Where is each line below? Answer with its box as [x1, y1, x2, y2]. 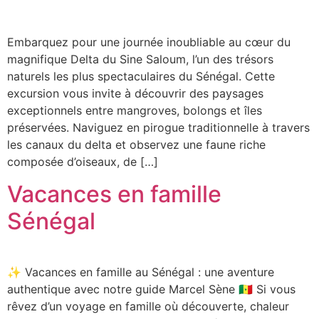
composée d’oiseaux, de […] [7, 155, 158, 169]
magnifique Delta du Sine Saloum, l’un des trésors [7, 52, 273, 67]
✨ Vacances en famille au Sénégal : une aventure [7, 264, 274, 279]
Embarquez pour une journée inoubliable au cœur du [7, 35, 291, 50]
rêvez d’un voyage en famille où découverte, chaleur [7, 298, 289, 313]
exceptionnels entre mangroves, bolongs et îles [7, 103, 262, 118]
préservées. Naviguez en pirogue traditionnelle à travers [7, 120, 310, 135]
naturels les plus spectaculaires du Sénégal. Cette [7, 69, 275, 84]
